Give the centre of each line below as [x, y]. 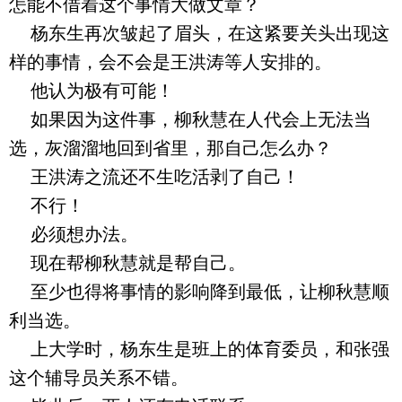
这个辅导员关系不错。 [99, 378]
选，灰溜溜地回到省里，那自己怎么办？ [170, 148]
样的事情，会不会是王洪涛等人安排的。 [170, 62]
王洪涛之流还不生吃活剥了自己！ [154, 177]
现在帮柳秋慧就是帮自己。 [127, 263]
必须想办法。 [74, 234]
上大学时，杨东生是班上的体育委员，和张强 [199, 349]
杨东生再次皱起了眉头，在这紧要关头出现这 [199, 33]
